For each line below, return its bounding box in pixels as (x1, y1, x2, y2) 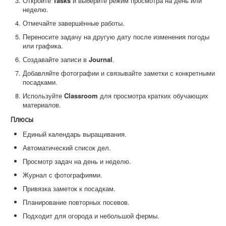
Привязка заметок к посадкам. (23, 184, 116, 194)
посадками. (23, 77, 58, 87)
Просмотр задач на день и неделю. (23, 156, 131, 166)
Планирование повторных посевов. (23, 197, 130, 207)
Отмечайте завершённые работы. (23, 18, 125, 28)
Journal (89, 54, 112, 65)
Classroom (64, 91, 98, 101)
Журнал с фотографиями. (23, 170, 102, 180)
